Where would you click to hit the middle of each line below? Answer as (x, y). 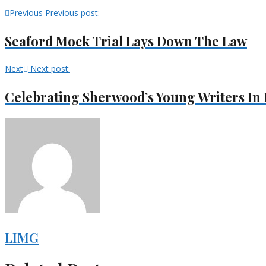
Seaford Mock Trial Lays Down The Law (126, 41)
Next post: (50, 68)
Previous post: (72, 12)
